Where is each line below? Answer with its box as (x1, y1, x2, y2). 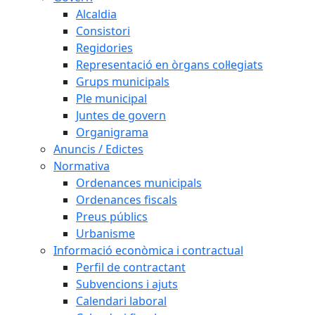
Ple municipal (76, 91, 147, 106)
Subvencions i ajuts (76, 276, 178, 292)
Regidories (76, 40, 133, 56)
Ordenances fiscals (76, 192, 177, 207)
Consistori (76, 23, 130, 39)
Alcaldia (76, 6, 117, 22)
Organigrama (76, 124, 148, 140)
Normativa (53, 158, 110, 174)
